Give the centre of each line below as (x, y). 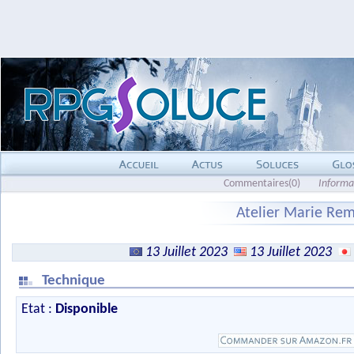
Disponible (87, 309)
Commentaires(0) (262, 184)
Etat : (38, 309)
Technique (75, 281)
